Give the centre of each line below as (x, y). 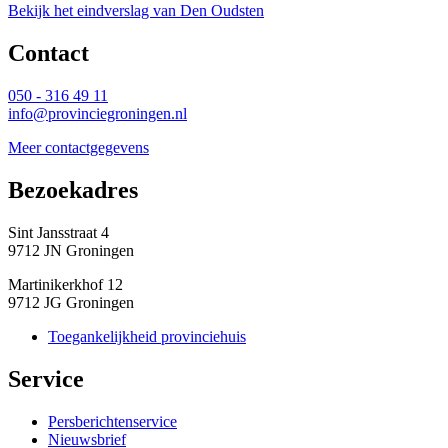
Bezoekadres (73, 190)
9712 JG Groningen (71, 302)
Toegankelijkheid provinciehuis (147, 336)
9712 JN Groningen (71, 250)
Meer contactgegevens (78, 148)
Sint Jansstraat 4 (58, 232)
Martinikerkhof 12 (65, 284)
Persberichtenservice (112, 421)
